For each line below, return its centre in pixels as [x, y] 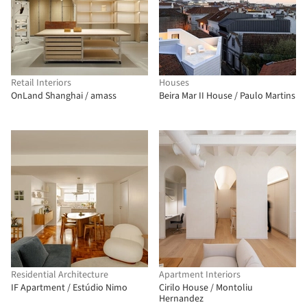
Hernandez [181, 299]
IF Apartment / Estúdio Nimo [69, 288]
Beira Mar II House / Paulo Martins [227, 96]
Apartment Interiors [200, 275]
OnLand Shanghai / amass [64, 96]
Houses [174, 83]
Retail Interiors [41, 83]
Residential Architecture [60, 275]
